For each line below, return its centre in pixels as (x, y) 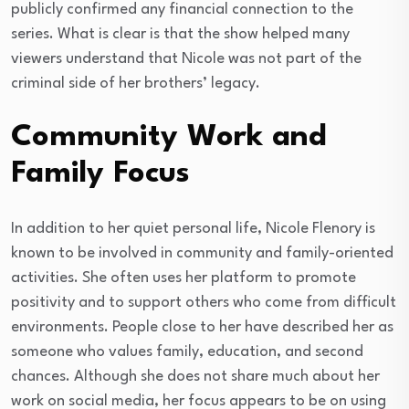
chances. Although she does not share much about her (195, 376)
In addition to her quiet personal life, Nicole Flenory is (193, 228)
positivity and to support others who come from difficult (204, 302)
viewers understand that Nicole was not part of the (186, 58)
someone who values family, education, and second (187, 351)
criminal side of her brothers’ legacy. (136, 83)
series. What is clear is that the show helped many (180, 34)
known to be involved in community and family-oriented (202, 253)
